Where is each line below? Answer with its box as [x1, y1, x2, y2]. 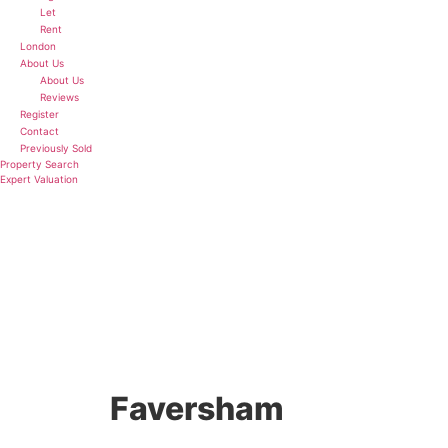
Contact [20, 125, 59, 138]
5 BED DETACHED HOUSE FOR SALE [109, 371, 354, 389]
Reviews [40, 91, 79, 104]
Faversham [109, 389, 284, 429]
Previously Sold [20, 142, 92, 155]
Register [20, 108, 59, 121]
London [20, 40, 56, 53]
